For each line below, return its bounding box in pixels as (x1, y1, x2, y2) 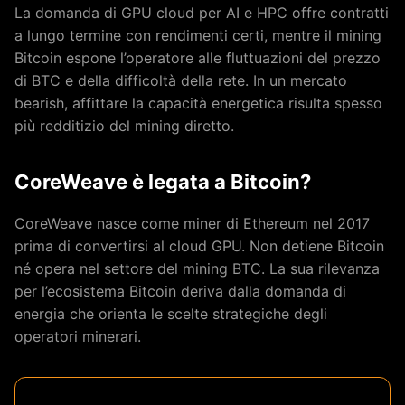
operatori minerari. (14, 326, 141, 345)
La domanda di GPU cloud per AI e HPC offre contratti (14, 3, 389, 22)
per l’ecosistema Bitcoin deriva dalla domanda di (14, 281, 346, 300)
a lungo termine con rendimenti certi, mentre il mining (14, 25, 381, 44)
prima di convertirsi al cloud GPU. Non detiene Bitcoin (14, 236, 384, 255)
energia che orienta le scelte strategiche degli (14, 304, 327, 323)
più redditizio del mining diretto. (14, 116, 234, 135)
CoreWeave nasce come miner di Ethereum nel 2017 (14, 213, 370, 232)
